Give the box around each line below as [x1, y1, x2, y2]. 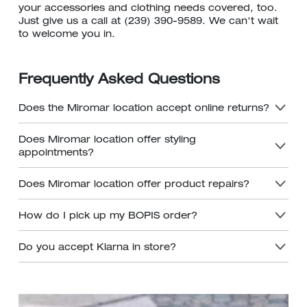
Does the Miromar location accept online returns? [19, 104, 269, 114]
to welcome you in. [19, 30, 115, 40]
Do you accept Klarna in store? [19, 243, 176, 253]
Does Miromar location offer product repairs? [19, 180, 249, 190]
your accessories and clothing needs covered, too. [19, 4, 278, 14]
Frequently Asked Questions [19, 74, 220, 88]
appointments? [19, 149, 94, 158]
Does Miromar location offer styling [19, 136, 196, 145]
